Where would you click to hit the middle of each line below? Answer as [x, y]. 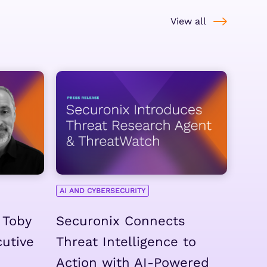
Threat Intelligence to [126, 241]
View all [188, 21]
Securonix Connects [120, 221]
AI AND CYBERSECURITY [102, 190]
